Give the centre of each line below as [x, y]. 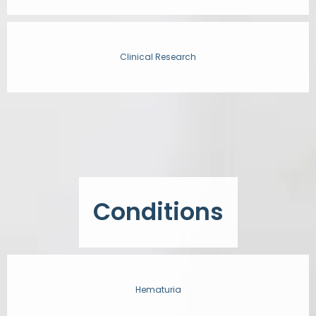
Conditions [158, 212]
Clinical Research [158, 57]
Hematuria [158, 290]
